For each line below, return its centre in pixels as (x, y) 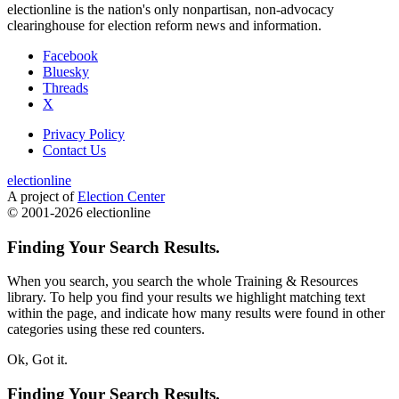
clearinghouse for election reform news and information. (164, 25)
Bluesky (66, 71)
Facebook (70, 55)
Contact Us (74, 150)
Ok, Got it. (37, 360)
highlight (261, 297)
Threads (65, 87)
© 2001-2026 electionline (79, 212)
